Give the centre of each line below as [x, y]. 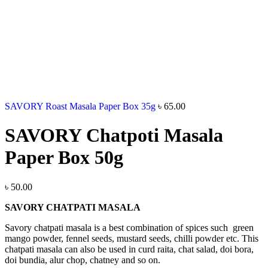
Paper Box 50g [64, 158]
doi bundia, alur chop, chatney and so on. [83, 260]
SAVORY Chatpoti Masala [114, 135]
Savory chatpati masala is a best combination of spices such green [129, 227]
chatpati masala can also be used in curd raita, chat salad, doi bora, [129, 249]
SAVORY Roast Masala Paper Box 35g [81, 106]
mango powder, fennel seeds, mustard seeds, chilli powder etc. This [132, 238]
